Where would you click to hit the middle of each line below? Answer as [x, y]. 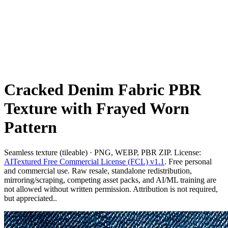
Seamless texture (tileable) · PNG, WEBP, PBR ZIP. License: [103, 152]
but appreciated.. [31, 198]
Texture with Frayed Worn [97, 109]
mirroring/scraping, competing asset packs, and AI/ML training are [110, 180]
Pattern [31, 127]
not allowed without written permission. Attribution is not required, [111, 189]
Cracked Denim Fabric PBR [103, 90]
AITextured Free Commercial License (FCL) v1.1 [84, 161]
